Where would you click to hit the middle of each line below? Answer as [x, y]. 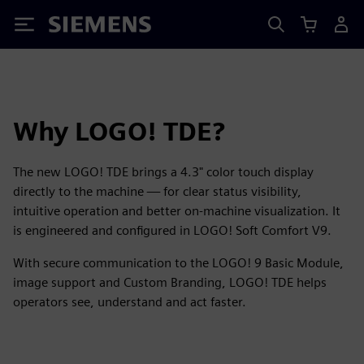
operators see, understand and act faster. [130, 302]
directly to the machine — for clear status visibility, [157, 191]
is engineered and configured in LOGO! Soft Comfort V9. [172, 230]
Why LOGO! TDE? [119, 131]
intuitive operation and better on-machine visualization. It [177, 211]
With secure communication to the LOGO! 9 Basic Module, [178, 263]
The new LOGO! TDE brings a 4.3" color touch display [163, 172]
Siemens [76, 27]
